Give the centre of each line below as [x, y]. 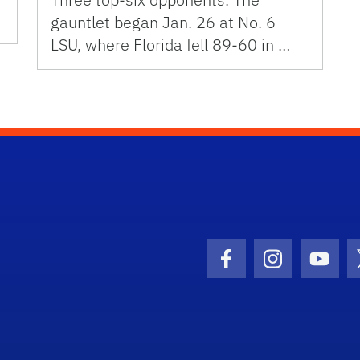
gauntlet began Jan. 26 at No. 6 [163, 22]
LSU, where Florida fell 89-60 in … [170, 44]
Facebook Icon [278, 269]
